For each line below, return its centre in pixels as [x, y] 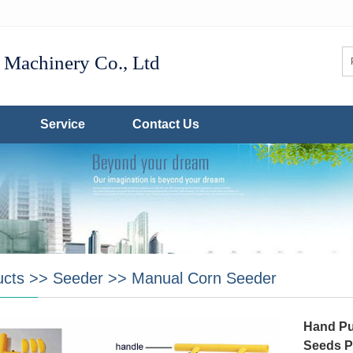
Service [63, 124]
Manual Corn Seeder [204, 278]
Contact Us [166, 124]
